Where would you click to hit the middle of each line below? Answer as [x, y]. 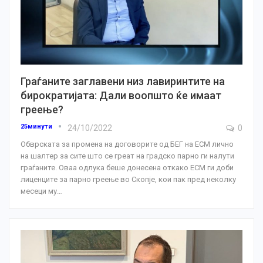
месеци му [39, 191]
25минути [37, 126]
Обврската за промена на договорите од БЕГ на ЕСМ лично [127, 144]
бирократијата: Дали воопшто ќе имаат [121, 95]
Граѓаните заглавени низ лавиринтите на [123, 81]
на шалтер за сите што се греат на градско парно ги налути [127, 156]
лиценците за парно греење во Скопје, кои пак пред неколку [128, 179]
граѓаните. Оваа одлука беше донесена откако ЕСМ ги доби [127, 167]
